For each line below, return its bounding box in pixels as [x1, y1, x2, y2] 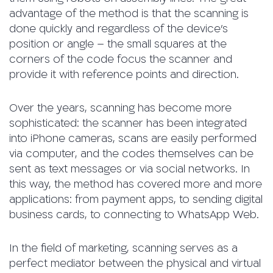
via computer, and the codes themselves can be [9, 147, 253, 161]
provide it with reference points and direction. [9, 68, 239, 82]
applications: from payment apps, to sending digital [9, 193, 263, 207]
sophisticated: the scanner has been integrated [9, 116, 247, 131]
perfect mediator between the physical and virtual [9, 257, 261, 271]
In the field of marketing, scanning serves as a [9, 241, 238, 256]
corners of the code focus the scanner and [9, 52, 232, 67]
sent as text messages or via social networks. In [9, 162, 250, 177]
